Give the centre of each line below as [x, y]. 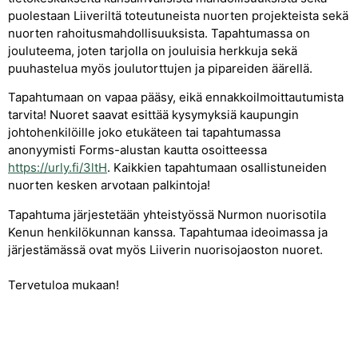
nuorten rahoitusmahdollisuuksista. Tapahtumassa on [159, 33]
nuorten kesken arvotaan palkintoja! [109, 185]
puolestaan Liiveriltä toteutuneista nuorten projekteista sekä [178, 15]
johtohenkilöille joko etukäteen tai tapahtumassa [144, 133]
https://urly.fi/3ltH [58, 168]
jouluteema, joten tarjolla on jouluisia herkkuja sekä [153, 50]
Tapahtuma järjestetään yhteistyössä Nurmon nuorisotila [167, 214]
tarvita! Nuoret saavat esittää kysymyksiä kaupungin [153, 115]
